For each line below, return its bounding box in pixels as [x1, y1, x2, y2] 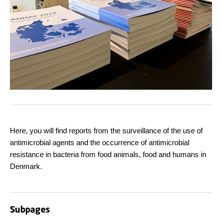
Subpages [10, 204, 50, 215]
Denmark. [10, 162, 42, 171]
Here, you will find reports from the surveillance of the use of [10, 126, 203, 135]
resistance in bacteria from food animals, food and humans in [10, 150, 206, 159]
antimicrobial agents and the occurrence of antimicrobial [10, 138, 189, 147]
